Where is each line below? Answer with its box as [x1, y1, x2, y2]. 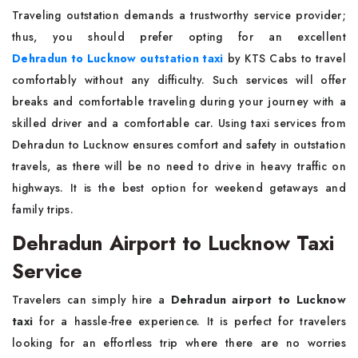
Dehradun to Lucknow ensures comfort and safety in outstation [12, 137, 346, 153]
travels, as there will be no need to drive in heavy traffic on [12, 158, 346, 174]
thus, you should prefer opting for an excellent [12, 29, 346, 45]
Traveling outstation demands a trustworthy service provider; [12, 7, 346, 23]
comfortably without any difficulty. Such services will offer [12, 72, 346, 88]
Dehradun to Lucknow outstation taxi [12, 50, 224, 66]
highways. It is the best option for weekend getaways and [12, 180, 346, 196]
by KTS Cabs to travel [227, 50, 346, 66]
